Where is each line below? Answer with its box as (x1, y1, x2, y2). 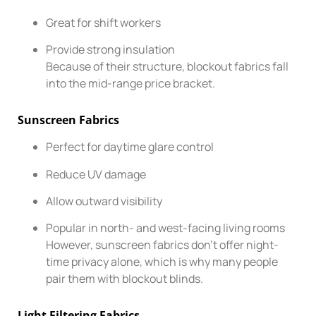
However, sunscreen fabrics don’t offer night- (46, 237, 279, 253)
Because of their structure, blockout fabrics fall (46, 59, 288, 75)
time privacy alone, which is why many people (46, 254, 278, 270)
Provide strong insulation (46, 42, 175, 58)
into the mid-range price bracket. (46, 75, 215, 92)
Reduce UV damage (46, 166, 146, 182)
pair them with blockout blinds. (46, 271, 203, 287)
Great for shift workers (46, 14, 161, 30)
